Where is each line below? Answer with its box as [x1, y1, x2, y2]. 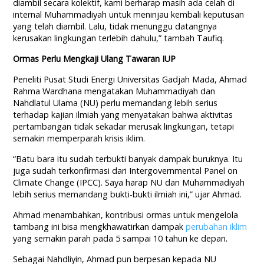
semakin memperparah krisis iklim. [13, 133, 148, 144]
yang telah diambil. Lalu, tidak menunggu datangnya [13, 21, 217, 32]
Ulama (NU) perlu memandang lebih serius [53, 97, 218, 109]
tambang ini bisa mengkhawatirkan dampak [13, 221, 186, 233]
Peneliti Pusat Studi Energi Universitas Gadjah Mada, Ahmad [13, 74, 247, 85]
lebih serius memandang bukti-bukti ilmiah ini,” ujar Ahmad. [13, 189, 242, 200]
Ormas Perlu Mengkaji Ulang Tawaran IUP [13, 53, 176, 65]
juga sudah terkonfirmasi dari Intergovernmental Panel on [13, 165, 238, 177]
